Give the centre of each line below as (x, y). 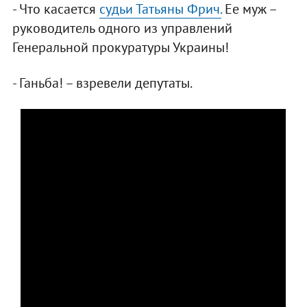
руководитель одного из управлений (122, 28)
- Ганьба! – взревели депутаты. (102, 83)
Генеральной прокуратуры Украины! (120, 48)
